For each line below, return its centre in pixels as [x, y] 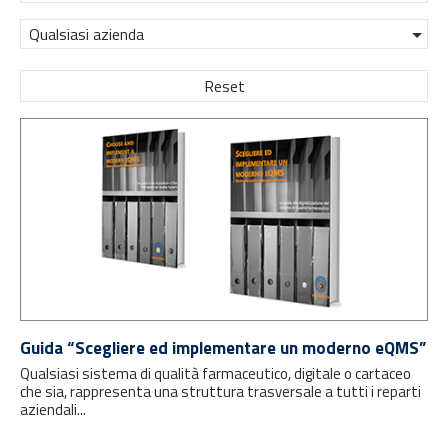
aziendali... [53, 410]
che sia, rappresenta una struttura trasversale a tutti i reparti [220, 392]
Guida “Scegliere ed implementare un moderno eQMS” [223, 348]
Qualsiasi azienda [86, 34]
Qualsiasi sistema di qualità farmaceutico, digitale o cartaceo [215, 374]
